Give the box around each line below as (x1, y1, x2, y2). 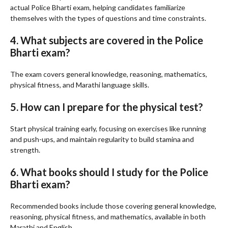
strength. (10, 146, 40, 155)
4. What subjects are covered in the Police (10, 34, 203, 47)
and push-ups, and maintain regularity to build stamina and (10, 135, 194, 144)
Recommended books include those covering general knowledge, (10, 202, 216, 211)
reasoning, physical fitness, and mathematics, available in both (10, 212, 206, 221)
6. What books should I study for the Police (10, 166, 208, 179)
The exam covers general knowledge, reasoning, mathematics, (10, 70, 207, 79)
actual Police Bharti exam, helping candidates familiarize (10, 3, 185, 12)
